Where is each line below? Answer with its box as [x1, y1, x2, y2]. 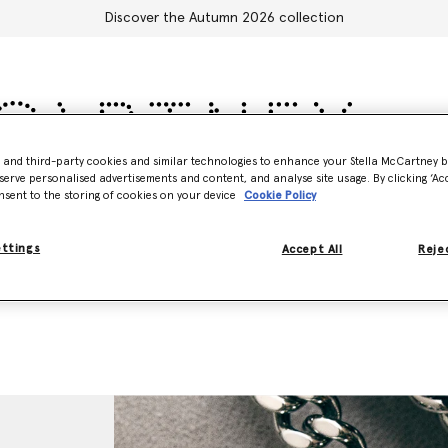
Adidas [134, 177, 175, 192]
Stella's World [273, 177, 357, 192]
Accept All [281, 243, 343, 255]
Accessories [22, 177, 98, 192]
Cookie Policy [244, 189, 316, 201]
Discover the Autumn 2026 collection [104, 11, 344, 25]
